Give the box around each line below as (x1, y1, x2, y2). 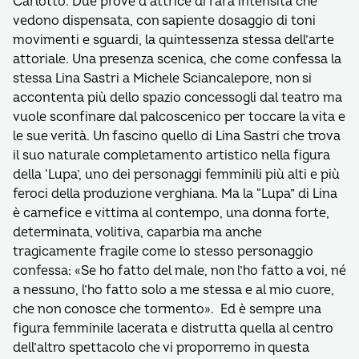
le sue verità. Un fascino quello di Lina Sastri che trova (13, 128, 341, 144)
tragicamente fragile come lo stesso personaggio (13, 244, 313, 260)
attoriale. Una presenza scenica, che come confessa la (13, 51, 341, 67)
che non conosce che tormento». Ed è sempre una (13, 301, 321, 317)
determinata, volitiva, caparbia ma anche (13, 224, 262, 240)
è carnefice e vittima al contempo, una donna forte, (13, 205, 329, 221)
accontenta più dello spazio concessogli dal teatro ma (13, 90, 342, 106)
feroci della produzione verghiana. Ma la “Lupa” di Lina (13, 186, 337, 202)
